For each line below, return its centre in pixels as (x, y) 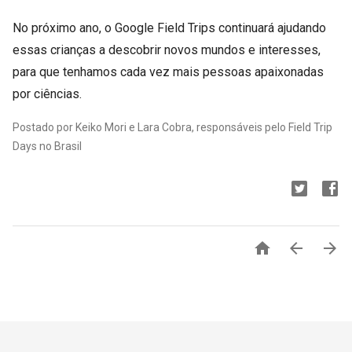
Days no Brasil (47, 146)
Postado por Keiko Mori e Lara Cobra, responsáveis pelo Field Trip (172, 127)
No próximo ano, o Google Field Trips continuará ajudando (169, 27)
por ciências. (47, 93)
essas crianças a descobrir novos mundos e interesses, (167, 49)
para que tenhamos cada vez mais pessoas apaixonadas (168, 71)
